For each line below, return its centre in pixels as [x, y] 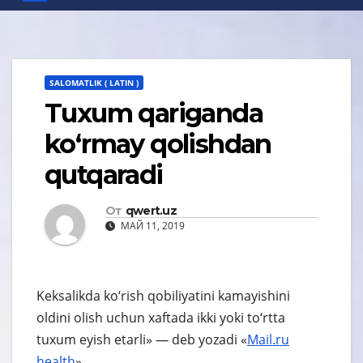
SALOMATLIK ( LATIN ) [94, 83]
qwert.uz [151, 210]
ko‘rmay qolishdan [158, 144]
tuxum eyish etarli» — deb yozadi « [142, 339]
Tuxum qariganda [154, 113]
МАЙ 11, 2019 [152, 225]
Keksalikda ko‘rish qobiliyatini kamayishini [163, 295]
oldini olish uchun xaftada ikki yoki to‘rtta [161, 317]
